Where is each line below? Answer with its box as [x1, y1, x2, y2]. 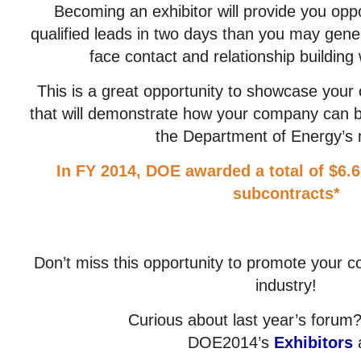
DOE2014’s [188, 334, 274, 351]
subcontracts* [232, 185, 340, 202]
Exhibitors [274, 334, 353, 351]
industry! [255, 276, 317, 294]
